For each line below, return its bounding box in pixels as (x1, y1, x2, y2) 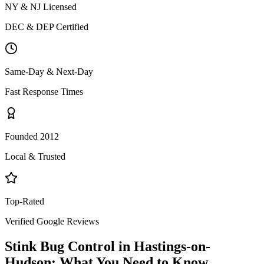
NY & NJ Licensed (5, 1, 77, 12)
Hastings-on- (134, 238, 210, 254)
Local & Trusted (5, 151, 65, 161)
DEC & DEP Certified (5, 21, 88, 32)
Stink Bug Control (5, 238, 115, 254)
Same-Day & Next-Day (5, 66, 93, 77)
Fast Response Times (5, 86, 83, 97)
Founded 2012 (5, 131, 59, 141)
